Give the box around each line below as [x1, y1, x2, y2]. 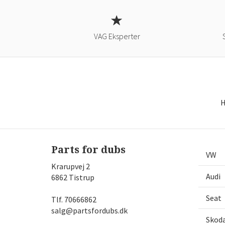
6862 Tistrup [51, 172, 94, 182]
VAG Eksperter [94, 31, 141, 41]
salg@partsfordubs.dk [51, 205, 128, 215]
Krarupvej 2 [51, 161, 90, 171]
